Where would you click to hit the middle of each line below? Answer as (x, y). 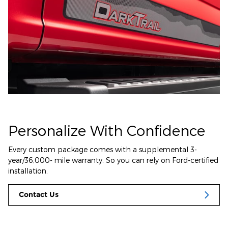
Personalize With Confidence (107, 130)
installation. (28, 171)
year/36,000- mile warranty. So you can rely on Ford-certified (113, 160)
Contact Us (39, 195)
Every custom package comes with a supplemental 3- (103, 150)
